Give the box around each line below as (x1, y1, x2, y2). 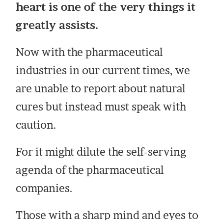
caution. (16, 118, 59, 131)
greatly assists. (16, 18, 99, 31)
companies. (16, 181, 73, 194)
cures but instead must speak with (16, 100, 187, 113)
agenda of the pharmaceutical (16, 163, 164, 176)
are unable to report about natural (16, 82, 186, 95)
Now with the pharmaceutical (16, 45, 163, 58)
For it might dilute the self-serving (16, 145, 187, 158)
